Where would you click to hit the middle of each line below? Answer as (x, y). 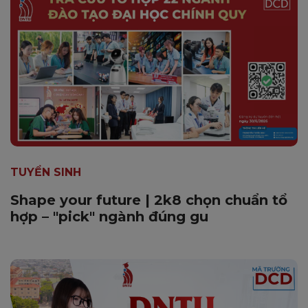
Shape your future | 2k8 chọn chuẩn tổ (149, 200)
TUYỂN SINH (46, 172)
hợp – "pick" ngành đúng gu (109, 216)
